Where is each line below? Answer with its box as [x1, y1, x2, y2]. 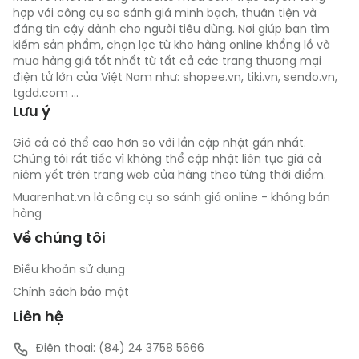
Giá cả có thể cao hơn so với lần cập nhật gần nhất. [13, 138, 306, 150]
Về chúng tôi [13, 232, 106, 247]
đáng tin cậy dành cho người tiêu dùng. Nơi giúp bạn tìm [13, 24, 329, 36]
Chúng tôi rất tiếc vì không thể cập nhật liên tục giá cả [13, 154, 321, 166]
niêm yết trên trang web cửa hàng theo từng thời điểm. [13, 170, 326, 182]
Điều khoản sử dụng [13, 264, 125, 276]
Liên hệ [13, 310, 63, 325]
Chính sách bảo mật [13, 287, 129, 299]
